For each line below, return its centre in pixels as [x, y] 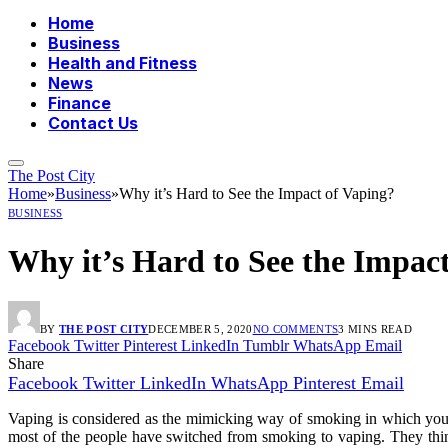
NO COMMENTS [295, 329]
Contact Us [93, 123]
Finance [79, 103]
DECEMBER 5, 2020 [200, 329]
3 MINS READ [375, 329]
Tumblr [266, 346]
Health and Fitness [122, 63]
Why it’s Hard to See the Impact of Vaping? [256, 194]
